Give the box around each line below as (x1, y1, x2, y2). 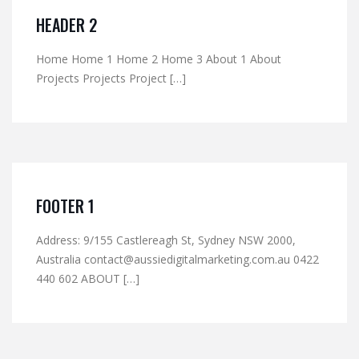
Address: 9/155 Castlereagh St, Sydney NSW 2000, (36, 232, 296, 248)
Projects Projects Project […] (36, 71, 186, 86)
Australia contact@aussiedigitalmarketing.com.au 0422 (36, 252, 319, 267)
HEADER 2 (36, 13, 97, 37)
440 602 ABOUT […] (36, 271, 139, 286)
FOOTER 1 (36, 194, 95, 218)
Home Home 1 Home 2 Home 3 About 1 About (36, 51, 281, 67)
